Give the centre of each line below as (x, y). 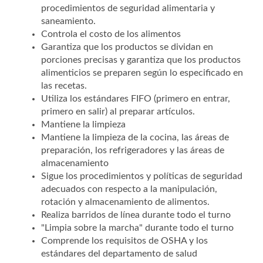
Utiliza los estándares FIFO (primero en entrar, (136, 99)
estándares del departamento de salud (119, 254)
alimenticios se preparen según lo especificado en (142, 73)
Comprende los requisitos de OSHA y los (124, 241)
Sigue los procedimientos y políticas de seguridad (142, 176)
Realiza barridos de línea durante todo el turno (136, 215)
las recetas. (64, 86)
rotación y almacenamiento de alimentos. (125, 202)
